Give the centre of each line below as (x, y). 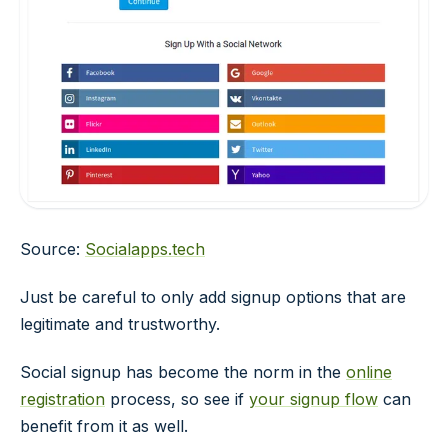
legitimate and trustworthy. (120, 324)
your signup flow (313, 398)
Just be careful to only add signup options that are (213, 297)
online (369, 371)
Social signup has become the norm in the (183, 371)
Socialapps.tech (145, 249)
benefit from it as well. (104, 425)
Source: (52, 249)
